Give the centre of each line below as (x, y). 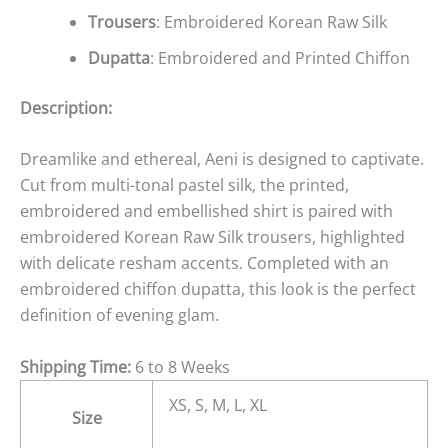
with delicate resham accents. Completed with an (204, 263)
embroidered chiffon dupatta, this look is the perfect (218, 289)
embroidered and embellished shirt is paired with (206, 211)
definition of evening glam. (119, 315)
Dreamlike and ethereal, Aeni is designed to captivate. (222, 159)
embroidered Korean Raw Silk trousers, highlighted (212, 237)
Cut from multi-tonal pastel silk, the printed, (184, 185)
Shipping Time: (75, 366)
